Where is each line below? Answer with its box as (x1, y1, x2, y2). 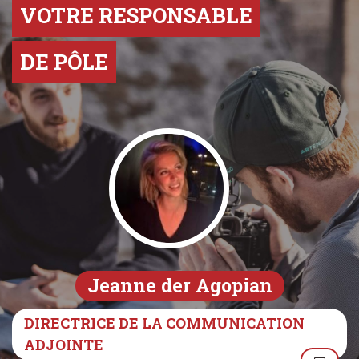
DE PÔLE (20, 48, 108, 76)
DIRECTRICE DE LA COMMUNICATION (24, 313, 305, 333)
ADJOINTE (24, 335, 103, 355)
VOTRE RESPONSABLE (20, 2, 252, 30)
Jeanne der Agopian (87, 273, 272, 298)
